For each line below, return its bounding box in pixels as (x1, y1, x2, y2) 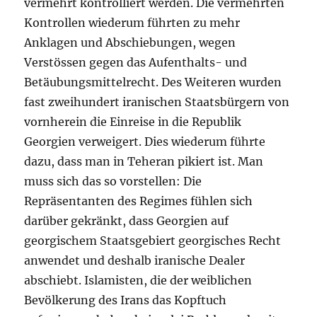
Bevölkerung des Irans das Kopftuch (24, 293, 227, 307)
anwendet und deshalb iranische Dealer (24, 253, 246, 267)
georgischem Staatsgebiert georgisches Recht (24, 234, 282, 248)
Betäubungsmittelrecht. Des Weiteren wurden (24, 75, 282, 89)
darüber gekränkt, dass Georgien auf (24, 214, 229, 228)
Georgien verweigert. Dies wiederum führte (24, 134, 266, 149)
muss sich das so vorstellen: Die (24, 174, 202, 188)
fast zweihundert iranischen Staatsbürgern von (24, 95, 290, 109)
